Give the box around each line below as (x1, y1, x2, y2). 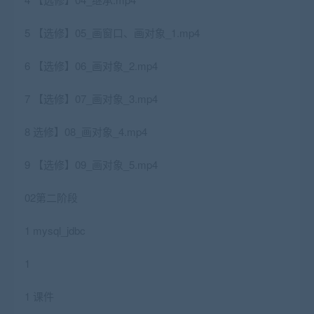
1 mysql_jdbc (25, 223, 86, 238)
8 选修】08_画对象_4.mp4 (25, 124, 147, 139)
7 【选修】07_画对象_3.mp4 (25, 91, 158, 107)
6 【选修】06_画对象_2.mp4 (25, 58, 158, 74)
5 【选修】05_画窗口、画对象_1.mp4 (25, 25, 200, 41)
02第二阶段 (25, 190, 78, 205)
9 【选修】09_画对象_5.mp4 (25, 157, 158, 172)
